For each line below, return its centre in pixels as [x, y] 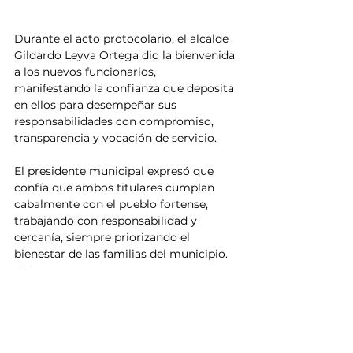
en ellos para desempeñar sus [97, 105]
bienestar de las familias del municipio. [121, 254]
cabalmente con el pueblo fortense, [113, 204]
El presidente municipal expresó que [115, 171]
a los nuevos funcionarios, [87, 72]
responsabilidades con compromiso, [115, 122]
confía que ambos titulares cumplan [116, 188]
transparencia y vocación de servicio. [115, 138]
